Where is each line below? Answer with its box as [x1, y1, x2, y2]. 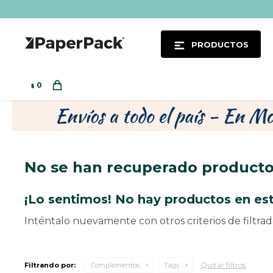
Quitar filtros [200, 260, 246, 269]
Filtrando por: [24, 261, 76, 269]
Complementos [91, 261, 140, 269]
